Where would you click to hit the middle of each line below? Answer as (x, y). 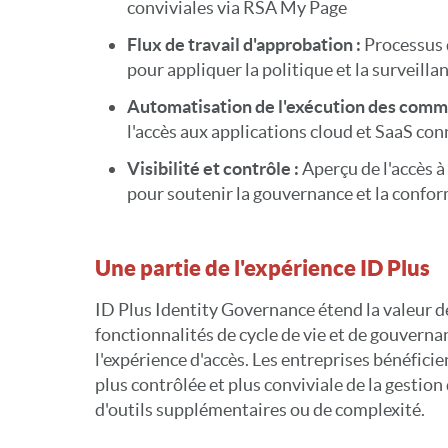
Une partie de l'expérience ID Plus (262, 268)
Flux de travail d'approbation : (245, 45)
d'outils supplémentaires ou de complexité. (259, 410)
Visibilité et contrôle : (212, 169)
